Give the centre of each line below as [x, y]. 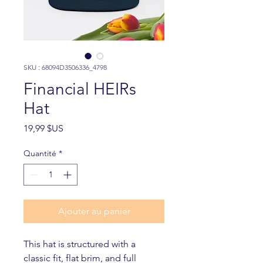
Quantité [40, 153]
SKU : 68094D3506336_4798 [65, 67]
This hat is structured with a [80, 244]
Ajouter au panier [94, 211]
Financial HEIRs [80, 89]
